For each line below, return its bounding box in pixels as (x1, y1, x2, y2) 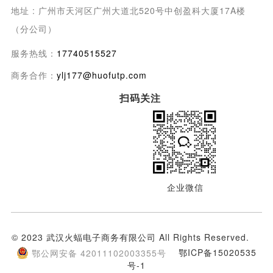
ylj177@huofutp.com (56, 68, 147, 81)
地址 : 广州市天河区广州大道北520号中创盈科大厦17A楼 (10, 4, 246, 16)
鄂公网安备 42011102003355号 (31, 246, 166, 259)
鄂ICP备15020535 (178, 246, 257, 258)
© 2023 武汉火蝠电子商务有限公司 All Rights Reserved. (11, 230, 261, 243)
